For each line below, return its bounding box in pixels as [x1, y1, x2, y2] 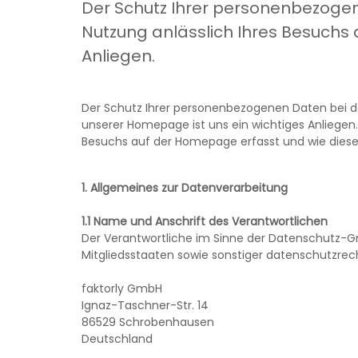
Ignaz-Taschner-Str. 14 [82, 297, 209, 313]
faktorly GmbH [82, 280, 162, 296]
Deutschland [82, 331, 153, 347]
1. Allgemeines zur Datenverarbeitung [82, 180, 288, 196]
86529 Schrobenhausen [82, 314, 214, 330]
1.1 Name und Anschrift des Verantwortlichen [82, 213, 328, 229]
